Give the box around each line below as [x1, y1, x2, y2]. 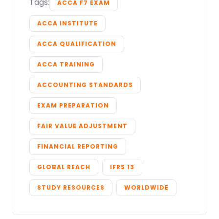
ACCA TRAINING [37, 60, 95, 69]
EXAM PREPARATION [37, 101, 109, 110]
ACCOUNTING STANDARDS [37, 81, 133, 89]
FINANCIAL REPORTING [37, 142, 118, 151]
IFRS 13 [110, 163, 134, 172]
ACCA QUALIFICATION [37, 40, 116, 48]
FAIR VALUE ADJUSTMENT [37, 122, 128, 131]
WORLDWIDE [124, 183, 169, 192]
